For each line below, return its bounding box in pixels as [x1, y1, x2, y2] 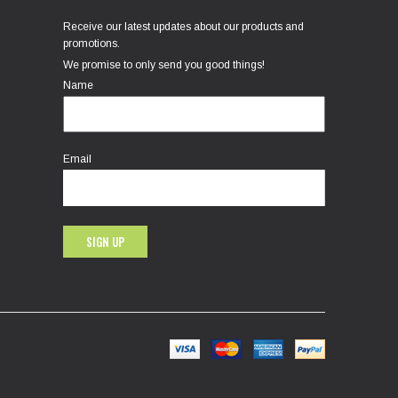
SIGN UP [85, 233, 124, 251]
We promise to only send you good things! [62, 59, 265, 72]
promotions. [62, 37, 120, 51]
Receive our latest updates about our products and [62, 20, 304, 34]
